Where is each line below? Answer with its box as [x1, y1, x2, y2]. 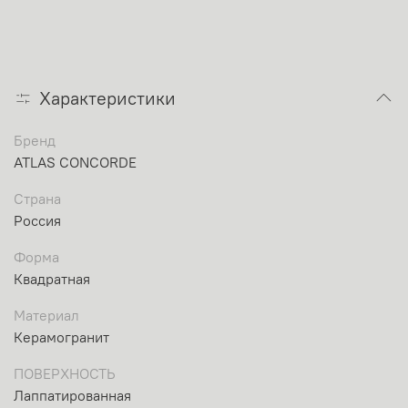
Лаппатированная [14, 386, 131, 405]
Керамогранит [14, 328, 109, 347]
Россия [14, 211, 61, 230]
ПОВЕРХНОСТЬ [14, 364, 116, 383]
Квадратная [14, 270, 90, 289]
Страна [14, 189, 61, 209]
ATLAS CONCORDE [14, 153, 137, 172]
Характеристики [39, 87, 176, 110]
